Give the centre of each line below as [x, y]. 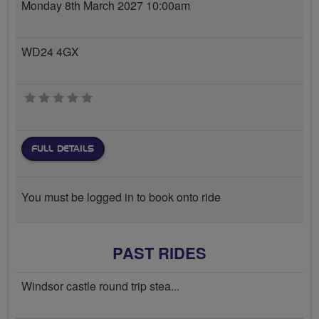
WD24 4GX [50, 52]
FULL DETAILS [63, 149]
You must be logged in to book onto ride [121, 197]
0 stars [109, 98]
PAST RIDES [159, 253]
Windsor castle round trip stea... [100, 286]
